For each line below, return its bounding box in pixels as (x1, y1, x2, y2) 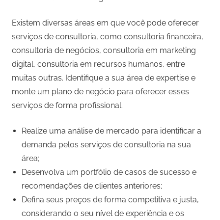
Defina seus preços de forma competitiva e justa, (22, 195, 199, 205)
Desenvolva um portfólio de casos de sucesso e (22, 167, 196, 177)
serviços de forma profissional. (12, 101, 123, 110)
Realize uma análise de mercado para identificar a (22, 126, 201, 136)
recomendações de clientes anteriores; (22, 181, 162, 191)
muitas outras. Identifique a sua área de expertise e (12, 73, 195, 83)
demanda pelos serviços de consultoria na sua (22, 140, 191, 150)
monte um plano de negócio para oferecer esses (12, 87, 189, 97)
